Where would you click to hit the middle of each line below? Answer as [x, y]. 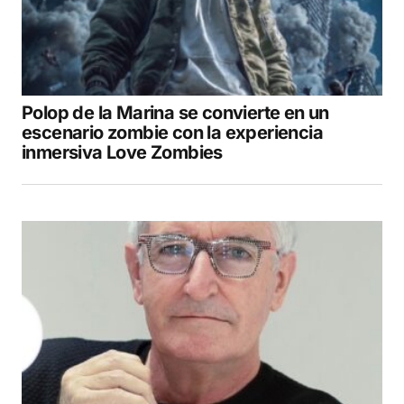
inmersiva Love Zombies [122, 152]
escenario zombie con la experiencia [172, 132]
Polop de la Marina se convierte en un [175, 112]
